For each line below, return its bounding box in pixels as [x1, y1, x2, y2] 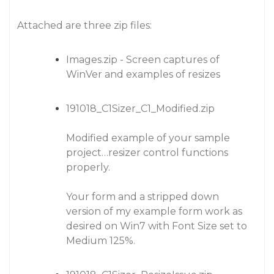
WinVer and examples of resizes [66, 68, 220, 80]
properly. [66, 161, 110, 173]
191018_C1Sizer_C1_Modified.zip [66, 103, 215, 114]
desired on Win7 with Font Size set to [66, 220, 247, 232]
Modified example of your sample [66, 132, 230, 144]
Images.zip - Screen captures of [66, 54, 220, 65]
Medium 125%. [66, 235, 135, 246]
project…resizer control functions [66, 147, 228, 158]
